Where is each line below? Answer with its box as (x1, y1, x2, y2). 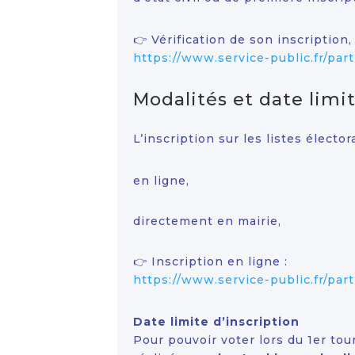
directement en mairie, (133, 213, 281, 228)
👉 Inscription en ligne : (133, 254, 288, 269)
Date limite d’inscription (133, 314, 300, 329)
